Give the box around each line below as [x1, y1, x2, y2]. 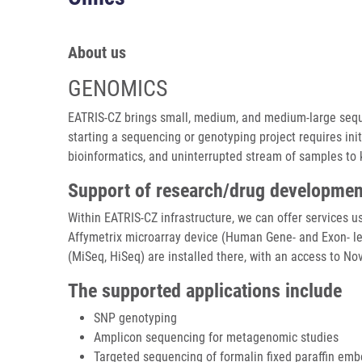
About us [68, 43, 126, 62]
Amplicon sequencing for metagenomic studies [94, 330, 339, 345]
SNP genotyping [94, 310, 177, 326]
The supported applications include [68, 280, 342, 302]
